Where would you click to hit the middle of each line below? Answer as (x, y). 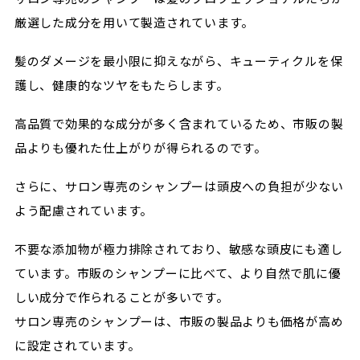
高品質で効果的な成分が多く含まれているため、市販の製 (179, 123)
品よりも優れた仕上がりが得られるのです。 (140, 147)
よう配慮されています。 (84, 210)
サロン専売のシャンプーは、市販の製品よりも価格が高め (179, 321)
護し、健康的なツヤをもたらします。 (121, 85)
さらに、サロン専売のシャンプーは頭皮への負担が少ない (179, 186)
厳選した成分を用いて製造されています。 (134, 22)
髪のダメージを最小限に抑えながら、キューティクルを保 (178, 61)
